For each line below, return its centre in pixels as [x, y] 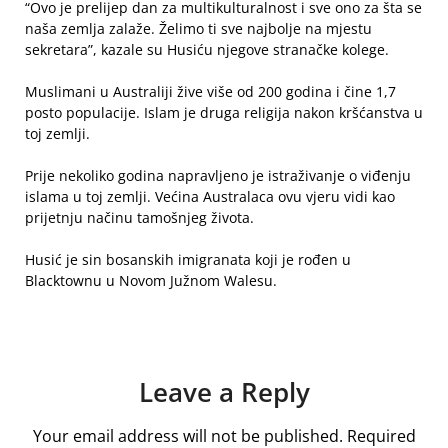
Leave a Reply [224, 392]
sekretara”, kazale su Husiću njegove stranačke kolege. [207, 49]
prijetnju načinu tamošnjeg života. [139, 217]
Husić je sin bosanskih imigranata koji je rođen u [188, 259]
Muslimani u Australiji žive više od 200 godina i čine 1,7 [210, 91]
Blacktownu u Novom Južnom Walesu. [151, 280]
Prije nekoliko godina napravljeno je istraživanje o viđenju [218, 175]
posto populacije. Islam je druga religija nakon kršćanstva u [224, 112]
